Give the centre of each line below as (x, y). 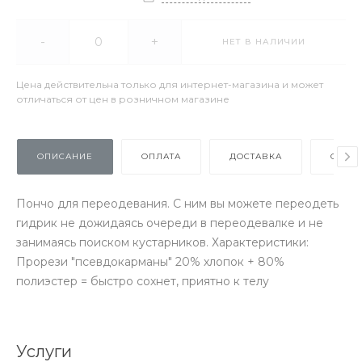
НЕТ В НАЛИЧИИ (264, 42)
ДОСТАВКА (256, 156)
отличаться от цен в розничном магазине (123, 99)
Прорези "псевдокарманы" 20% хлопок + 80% (150, 262)
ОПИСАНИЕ (65, 156)
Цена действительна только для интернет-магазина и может (170, 84)
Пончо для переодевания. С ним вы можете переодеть (177, 204)
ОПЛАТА (161, 156)
